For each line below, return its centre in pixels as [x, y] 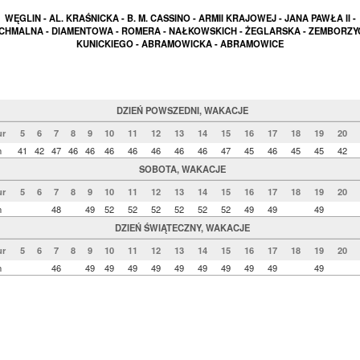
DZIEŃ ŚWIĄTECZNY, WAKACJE [182, 228]
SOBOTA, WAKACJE [182, 169]
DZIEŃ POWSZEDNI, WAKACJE [182, 110]
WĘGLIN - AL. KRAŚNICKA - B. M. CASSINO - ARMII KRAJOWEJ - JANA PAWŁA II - [180, 18]
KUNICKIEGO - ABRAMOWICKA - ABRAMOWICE [180, 44]
